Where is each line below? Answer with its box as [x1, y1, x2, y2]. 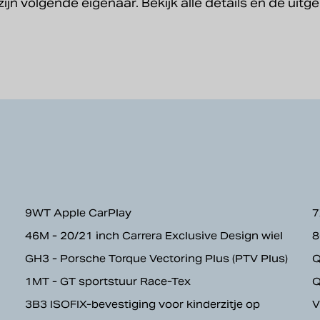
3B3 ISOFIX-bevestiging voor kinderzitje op [25, 298, 261, 311]
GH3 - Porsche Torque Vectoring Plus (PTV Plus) [25, 252, 289, 265]
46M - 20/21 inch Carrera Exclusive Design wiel [25, 229, 284, 242]
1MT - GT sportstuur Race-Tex [25, 275, 191, 288]
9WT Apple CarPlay [25, 206, 132, 219]
